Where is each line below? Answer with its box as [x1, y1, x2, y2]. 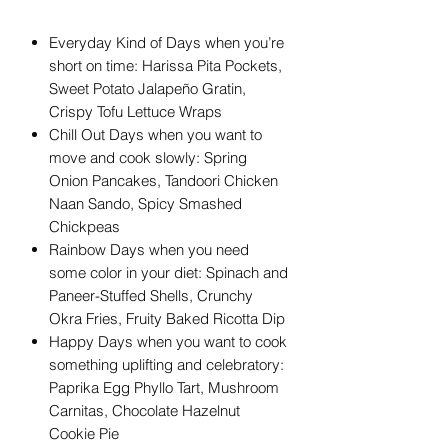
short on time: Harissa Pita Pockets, [49, 55, 282, 75]
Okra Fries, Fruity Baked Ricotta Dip [49, 308, 285, 328]
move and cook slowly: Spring [49, 147, 247, 167]
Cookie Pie [49, 423, 123, 443]
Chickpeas [49, 216, 120, 236]
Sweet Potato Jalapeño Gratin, [49, 78, 246, 98]
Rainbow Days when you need [49, 239, 249, 259]
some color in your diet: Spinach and [49, 262, 288, 282]
